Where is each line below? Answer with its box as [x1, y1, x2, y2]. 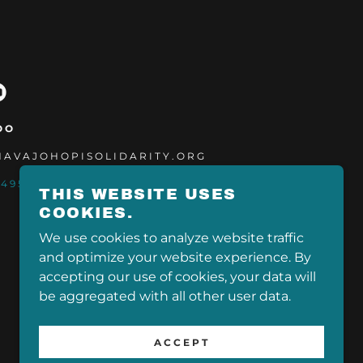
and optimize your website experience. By [39, 250, 311, 265]
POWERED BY [250, 259, 344, 272]
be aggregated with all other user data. [39, 288, 291, 304]
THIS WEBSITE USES [39, 186, 237, 203]
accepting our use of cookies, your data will [39, 269, 316, 284]
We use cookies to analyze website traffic [39, 230, 304, 246]
